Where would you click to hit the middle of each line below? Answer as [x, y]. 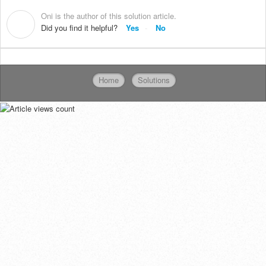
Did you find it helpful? [79, 27]
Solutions [154, 80]
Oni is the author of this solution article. [109, 15]
